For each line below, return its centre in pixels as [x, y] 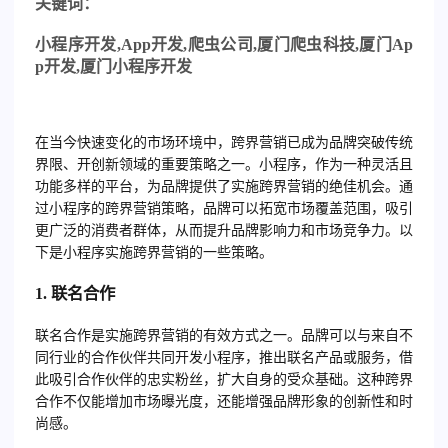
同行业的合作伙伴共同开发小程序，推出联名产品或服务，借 [224, 357]
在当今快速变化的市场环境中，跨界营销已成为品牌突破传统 [224, 142]
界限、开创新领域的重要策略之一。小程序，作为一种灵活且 [224, 164]
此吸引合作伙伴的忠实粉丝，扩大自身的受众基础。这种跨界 [224, 379]
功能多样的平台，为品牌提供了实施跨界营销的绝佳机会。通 [224, 186]
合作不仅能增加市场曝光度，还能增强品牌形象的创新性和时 [224, 401]
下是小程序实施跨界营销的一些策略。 [154, 252]
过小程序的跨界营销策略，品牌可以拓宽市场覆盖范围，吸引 [224, 208]
